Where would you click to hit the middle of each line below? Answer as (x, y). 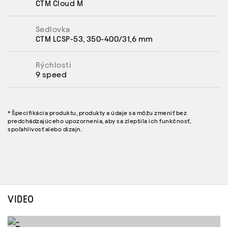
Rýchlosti (54, 65)
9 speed (51, 74)
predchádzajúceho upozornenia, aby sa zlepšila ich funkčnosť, (99, 121)
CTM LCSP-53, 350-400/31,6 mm (94, 39)
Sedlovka (53, 29)
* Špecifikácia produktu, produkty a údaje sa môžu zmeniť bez (97, 113)
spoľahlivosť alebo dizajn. (45, 129)
